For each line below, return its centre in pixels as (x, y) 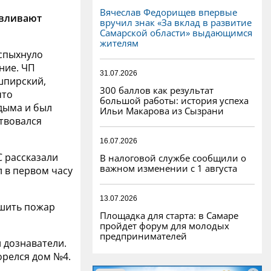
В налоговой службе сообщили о (173, 158)
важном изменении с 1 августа (168, 168)
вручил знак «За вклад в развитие (176, 22)
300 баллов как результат (157, 90)
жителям (119, 43)
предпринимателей (143, 236)
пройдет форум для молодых (165, 225)
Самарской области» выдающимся (176, 32)
